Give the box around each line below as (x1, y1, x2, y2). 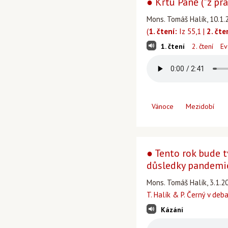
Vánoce (152, 102, 174, 111)
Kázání (161, 205, 183, 214)
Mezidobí (186, 102, 214, 111)
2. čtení (192, 42, 213, 51)
